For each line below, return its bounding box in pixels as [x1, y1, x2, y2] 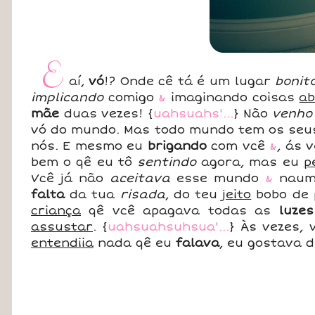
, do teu [165, 187, 223, 202]
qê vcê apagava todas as [81, 203, 279, 218]
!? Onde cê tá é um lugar [104, 74, 276, 89]
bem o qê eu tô [31, 155, 137, 169]
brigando [147, 139, 207, 153]
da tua [65, 187, 120, 202]
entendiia [31, 236, 94, 250]
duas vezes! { [59, 106, 154, 121]
